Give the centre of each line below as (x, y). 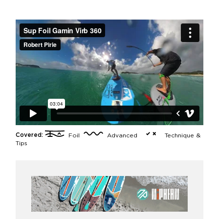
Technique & (181, 135)
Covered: (29, 135)
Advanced (121, 135)
